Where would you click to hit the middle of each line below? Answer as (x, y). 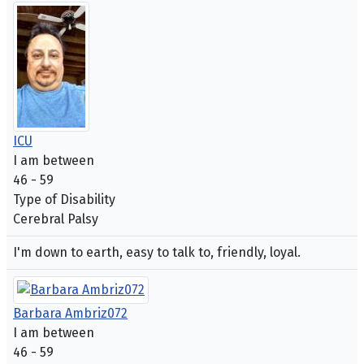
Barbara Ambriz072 (70, 314)
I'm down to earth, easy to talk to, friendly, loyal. (157, 253)
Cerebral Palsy (56, 219)
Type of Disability (64, 200)
